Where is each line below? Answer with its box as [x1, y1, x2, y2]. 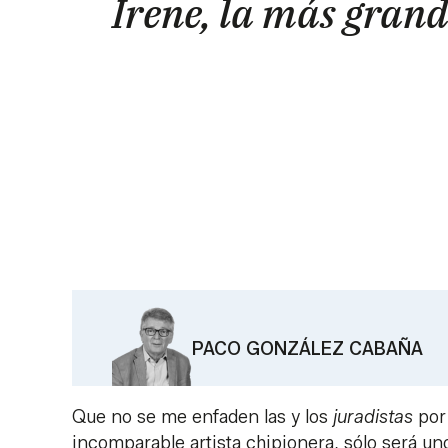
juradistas [333, 406, 413, 429]
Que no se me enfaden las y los [72, 406, 333, 429]
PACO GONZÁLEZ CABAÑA [192, 337, 423, 360]
